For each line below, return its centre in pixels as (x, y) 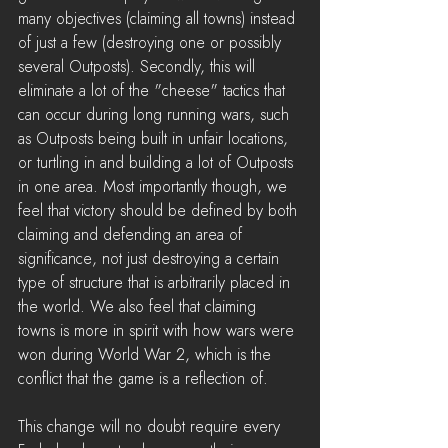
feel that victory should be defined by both (160, 211)
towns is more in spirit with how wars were (158, 331)
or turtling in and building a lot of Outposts (158, 163)
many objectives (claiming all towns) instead (159, 19)
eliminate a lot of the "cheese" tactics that (154, 91)
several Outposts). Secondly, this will (139, 67)
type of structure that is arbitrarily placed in (156, 283)
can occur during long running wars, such (156, 115)
